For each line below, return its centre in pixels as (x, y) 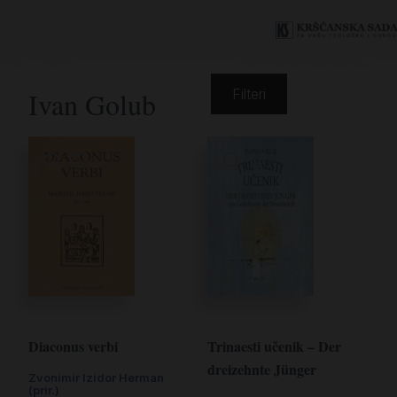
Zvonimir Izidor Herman (96, 378)
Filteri (249, 94)
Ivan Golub (92, 104)
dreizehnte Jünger (262, 369)
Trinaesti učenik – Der (274, 346)
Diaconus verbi (73, 346)
